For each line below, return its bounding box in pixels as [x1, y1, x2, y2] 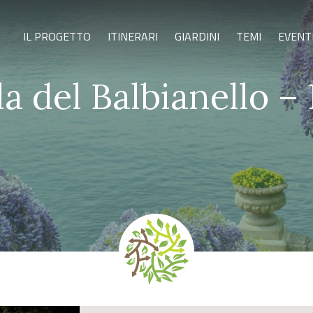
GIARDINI [175, 28, 219, 45]
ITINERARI [108, 28, 158, 45]
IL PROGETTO [23, 28, 91, 45]
